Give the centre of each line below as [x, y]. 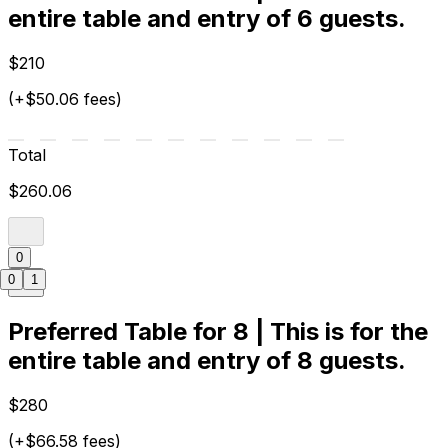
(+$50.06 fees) [65, 99]
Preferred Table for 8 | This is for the [218, 332]
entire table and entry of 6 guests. [207, 19]
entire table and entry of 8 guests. [207, 361]
